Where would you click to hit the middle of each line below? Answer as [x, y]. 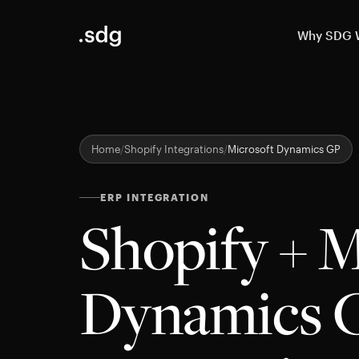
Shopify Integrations [174, 149]
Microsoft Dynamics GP [284, 149]
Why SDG [325, 36]
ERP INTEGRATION [155, 197]
